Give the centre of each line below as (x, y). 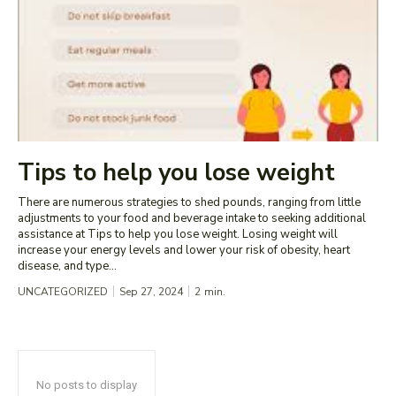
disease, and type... (67, 267)
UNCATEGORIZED (63, 292)
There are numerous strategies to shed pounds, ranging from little (189, 203)
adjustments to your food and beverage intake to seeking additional (192, 219)
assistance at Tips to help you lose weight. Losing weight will (178, 235)
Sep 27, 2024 (151, 292)
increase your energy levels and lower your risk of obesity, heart (184, 251)
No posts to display (87, 385)
